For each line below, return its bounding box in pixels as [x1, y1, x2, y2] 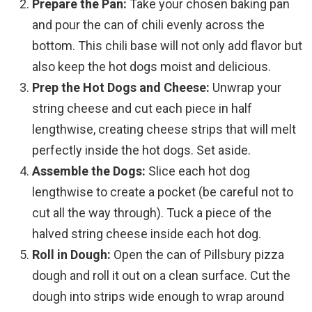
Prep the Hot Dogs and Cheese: [32, 80, 210, 95]
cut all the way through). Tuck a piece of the [32, 205, 272, 221]
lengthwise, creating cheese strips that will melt [32, 122, 296, 137]
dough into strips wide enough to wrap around [32, 289, 284, 304]
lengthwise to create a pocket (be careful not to [32, 185, 293, 200]
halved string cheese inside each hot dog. [32, 226, 261, 242]
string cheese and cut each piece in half [32, 101, 252, 116]
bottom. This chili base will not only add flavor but [32, 38, 302, 54]
